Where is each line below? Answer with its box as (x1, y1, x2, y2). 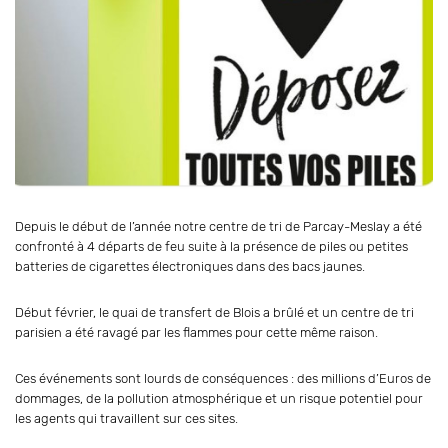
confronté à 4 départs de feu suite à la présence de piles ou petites (15, 238, 408, 254)
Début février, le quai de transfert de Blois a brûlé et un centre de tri (15, 304, 414, 320)
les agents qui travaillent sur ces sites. (15, 410, 238, 426)
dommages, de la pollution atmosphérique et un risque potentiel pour (15, 390, 423, 406)
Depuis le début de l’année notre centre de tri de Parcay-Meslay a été (15, 218, 422, 234)
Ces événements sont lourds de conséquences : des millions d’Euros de (15, 370, 431, 386)
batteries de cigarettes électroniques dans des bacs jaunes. (15, 258, 365, 274)
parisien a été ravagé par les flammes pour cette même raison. (15, 324, 378, 340)
